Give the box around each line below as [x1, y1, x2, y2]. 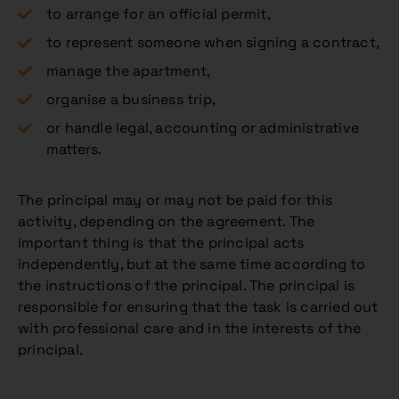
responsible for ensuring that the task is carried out [18, 297, 379, 316]
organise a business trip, [46, 90, 216, 109]
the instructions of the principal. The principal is [18, 276, 355, 295]
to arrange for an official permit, [46, 4, 271, 23]
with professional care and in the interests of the [18, 319, 362, 338]
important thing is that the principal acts [18, 233, 305, 252]
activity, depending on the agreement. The [18, 212, 315, 231]
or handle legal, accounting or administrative [46, 118, 360, 137]
